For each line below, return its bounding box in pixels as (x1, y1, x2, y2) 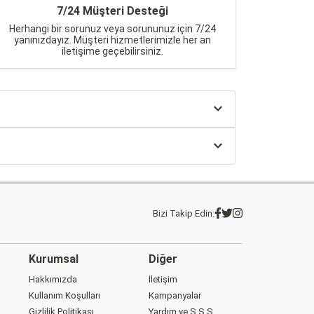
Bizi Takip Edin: (153, 207, 214, 219)
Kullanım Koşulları (29, 289, 101, 301)
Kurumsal (29, 252, 79, 266)
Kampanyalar (148, 289, 201, 301)
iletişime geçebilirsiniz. (61, 45, 163, 57)
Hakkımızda (29, 273, 78, 285)
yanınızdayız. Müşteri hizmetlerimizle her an (13, 34, 211, 46)
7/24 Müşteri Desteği (56, 4, 168, 18)
